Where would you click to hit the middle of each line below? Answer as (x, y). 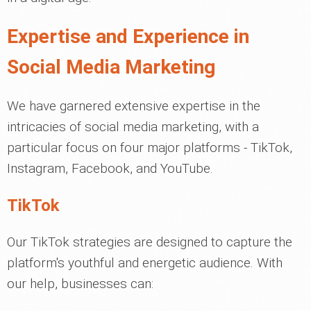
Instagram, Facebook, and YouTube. (110, 168)
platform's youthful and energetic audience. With (145, 263)
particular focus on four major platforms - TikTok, (150, 148)
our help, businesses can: (80, 284)
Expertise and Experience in (128, 36)
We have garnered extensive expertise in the (134, 106)
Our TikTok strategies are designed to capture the (150, 242)
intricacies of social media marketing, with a (133, 127)
